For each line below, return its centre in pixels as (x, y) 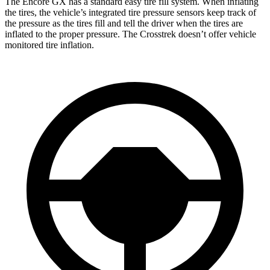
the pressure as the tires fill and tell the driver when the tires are (124, 23)
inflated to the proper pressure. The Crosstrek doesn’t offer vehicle (130, 34)
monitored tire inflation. (49, 45)
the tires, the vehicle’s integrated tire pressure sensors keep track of (130, 12)
